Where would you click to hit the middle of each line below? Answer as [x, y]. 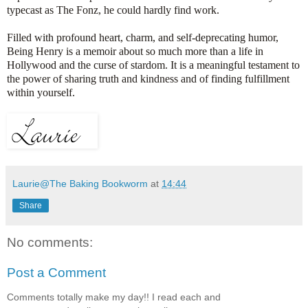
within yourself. [41, 93]
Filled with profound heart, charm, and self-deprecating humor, [143, 38]
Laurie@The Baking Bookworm [80, 184]
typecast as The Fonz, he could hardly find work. [113, 10]
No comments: [50, 243]
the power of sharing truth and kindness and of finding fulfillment [148, 79]
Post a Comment [56, 273]
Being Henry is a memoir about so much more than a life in [135, 52]
